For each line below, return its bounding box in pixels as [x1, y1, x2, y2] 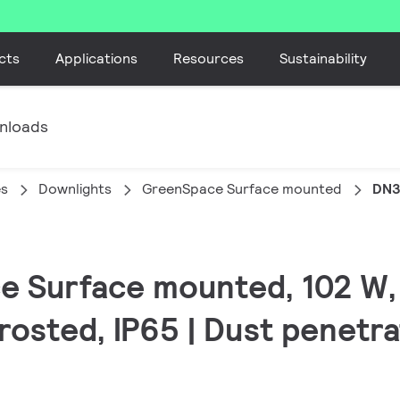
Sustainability [279, 48, 368, 68]
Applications [55, 48, 138, 68]
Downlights [38, 179, 112, 198]
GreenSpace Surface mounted [142, 179, 342, 198]
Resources [173, 48, 245, 68]
